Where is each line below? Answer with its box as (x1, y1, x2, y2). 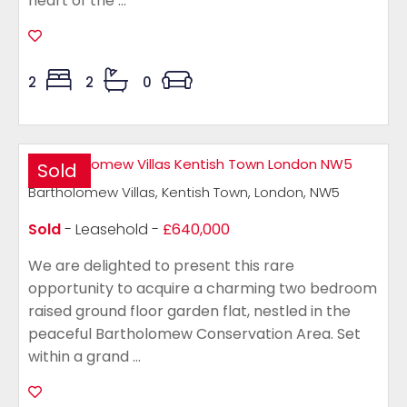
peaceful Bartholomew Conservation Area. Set (28, 323, 361, 344)
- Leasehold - (61, 219, 163, 240)
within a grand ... (28, 346, 141, 367)
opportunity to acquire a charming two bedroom (28, 278, 377, 299)
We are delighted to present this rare (28, 255, 294, 276)
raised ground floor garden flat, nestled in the (28, 301, 351, 322)
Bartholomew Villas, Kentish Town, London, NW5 (28, 183, 340, 202)
